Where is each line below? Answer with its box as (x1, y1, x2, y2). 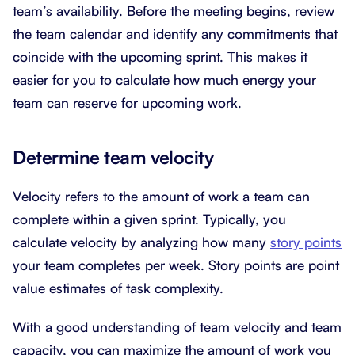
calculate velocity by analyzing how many (13, 234, 270, 251)
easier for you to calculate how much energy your (13, 71, 316, 89)
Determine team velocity (13, 146, 214, 170)
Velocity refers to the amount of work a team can (13, 188, 310, 205)
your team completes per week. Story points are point (13, 257, 339, 274)
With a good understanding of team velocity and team (13, 319, 342, 336)
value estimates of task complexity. (13, 280, 223, 297)
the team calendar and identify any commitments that (13, 25, 338, 43)
